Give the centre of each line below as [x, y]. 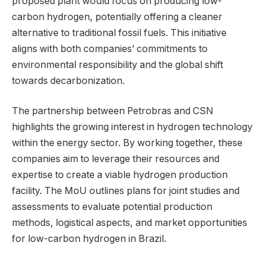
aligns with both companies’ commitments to [110, 49]
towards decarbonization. [68, 80]
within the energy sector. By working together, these [127, 143]
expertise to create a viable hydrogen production [120, 175]
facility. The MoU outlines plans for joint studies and [126, 191]
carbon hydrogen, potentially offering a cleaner [117, 17]
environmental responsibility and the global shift [117, 64]
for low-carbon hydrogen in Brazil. [89, 239]
